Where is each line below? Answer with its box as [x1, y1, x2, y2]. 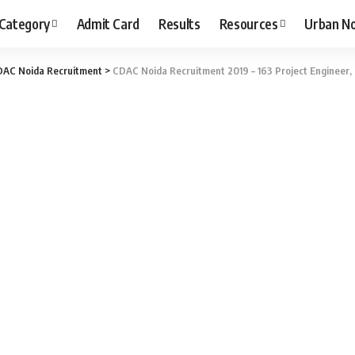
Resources [219, 14, 278, 32]
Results [158, 14, 200, 32]
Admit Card [76, 14, 140, 32]
